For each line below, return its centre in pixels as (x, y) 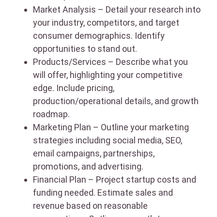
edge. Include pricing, (74, 88)
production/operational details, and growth (116, 101)
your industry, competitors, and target (106, 22)
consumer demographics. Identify (99, 35)
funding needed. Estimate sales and (103, 192)
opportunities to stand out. (85, 48)
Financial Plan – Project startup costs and (115, 179)
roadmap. (51, 114)
